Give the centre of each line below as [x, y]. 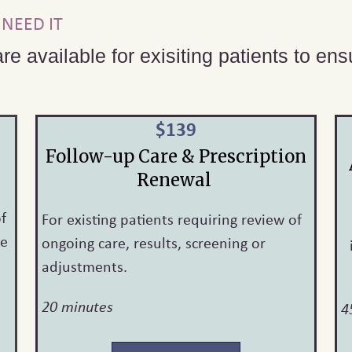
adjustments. [84, 266]
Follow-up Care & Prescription [176, 157]
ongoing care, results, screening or [153, 243]
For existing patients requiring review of [171, 219]
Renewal [176, 180]
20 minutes [77, 306]
